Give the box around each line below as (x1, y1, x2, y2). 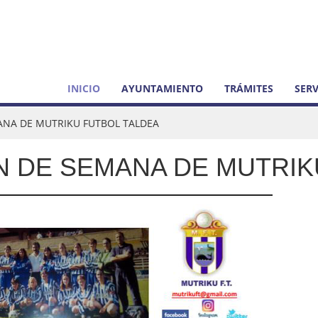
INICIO (67, 82, 100, 95)
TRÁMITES (224, 82, 273, 95)
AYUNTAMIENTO (121, 82, 203, 95)
